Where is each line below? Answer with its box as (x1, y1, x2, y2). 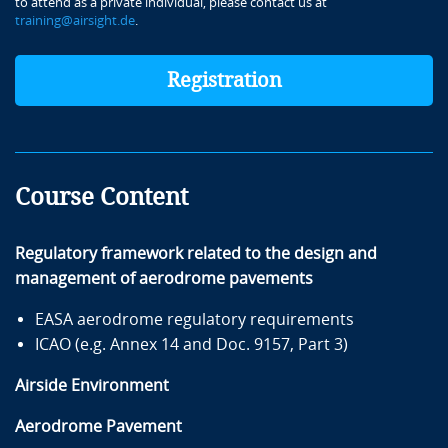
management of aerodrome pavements (15, 268, 313, 288)
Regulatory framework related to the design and (15, 243, 377, 263)
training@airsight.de (15, 12, 135, 28)
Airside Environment (15, 375, 169, 395)
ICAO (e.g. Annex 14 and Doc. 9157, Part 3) (35, 334, 348, 354)
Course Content (15, 182, 188, 211)
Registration (166, 68, 282, 93)
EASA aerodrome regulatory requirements (35, 309, 354, 329)
